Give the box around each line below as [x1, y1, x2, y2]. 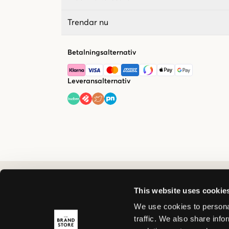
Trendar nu [67, 18, 108, 27]
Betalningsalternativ [67, 49, 136, 56]
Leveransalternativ [67, 77, 130, 85]
